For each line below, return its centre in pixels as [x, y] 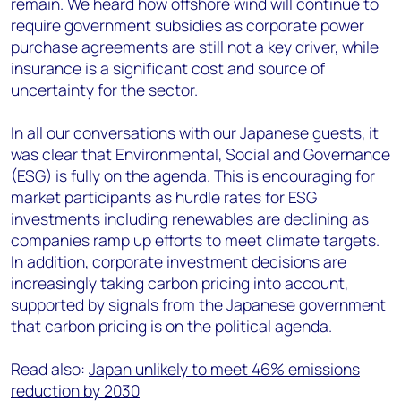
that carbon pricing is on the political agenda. [171, 326]
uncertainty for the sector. [104, 90]
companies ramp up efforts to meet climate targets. [195, 240]
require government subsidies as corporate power [188, 26]
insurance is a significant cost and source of [168, 68]
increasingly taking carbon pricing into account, [179, 283]
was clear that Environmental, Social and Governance [200, 154]
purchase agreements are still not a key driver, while [195, 47]
